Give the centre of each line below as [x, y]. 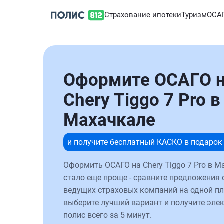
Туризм [194, 15]
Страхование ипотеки [143, 15]
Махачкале [109, 120]
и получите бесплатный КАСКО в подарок [145, 142]
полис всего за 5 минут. [108, 215]
